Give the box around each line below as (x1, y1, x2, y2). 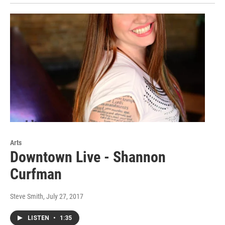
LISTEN (28, 214, 51, 222)
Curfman (10, 165, 62, 183)
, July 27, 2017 (43, 192, 83, 201)
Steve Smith (10, 192, 43, 201)
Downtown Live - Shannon (10, 148, 166, 166)
